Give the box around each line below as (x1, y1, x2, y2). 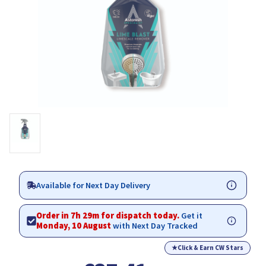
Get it (181, 210, 202, 221)
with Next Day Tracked (111, 220, 198, 232)
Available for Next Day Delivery (36, 179, 150, 191)
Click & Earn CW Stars (178, 243, 243, 252)
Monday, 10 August (36, 220, 111, 232)
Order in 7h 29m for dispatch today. (36, 210, 181, 221)
